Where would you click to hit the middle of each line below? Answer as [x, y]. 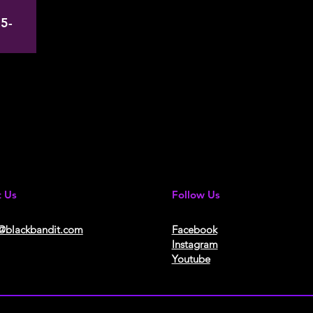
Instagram [195, 245]
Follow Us [196, 195]
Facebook [194, 230]
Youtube [191, 259]
